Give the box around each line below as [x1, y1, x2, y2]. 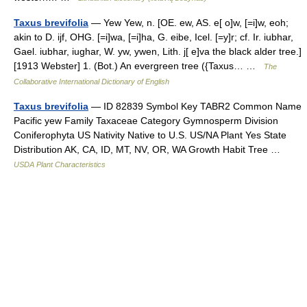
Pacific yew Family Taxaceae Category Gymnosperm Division [14, 115, 278, 126]
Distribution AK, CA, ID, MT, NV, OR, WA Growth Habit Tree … [14, 144, 286, 155]
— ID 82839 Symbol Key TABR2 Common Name [88, 101, 302, 112]
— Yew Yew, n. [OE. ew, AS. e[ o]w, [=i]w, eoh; [88, 17, 288, 28]
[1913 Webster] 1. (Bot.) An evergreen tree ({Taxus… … [14, 60, 264, 71]
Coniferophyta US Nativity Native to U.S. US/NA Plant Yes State [14, 130, 286, 140]
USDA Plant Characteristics [14, 160, 106, 169]
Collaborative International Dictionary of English [14, 77, 169, 86]
